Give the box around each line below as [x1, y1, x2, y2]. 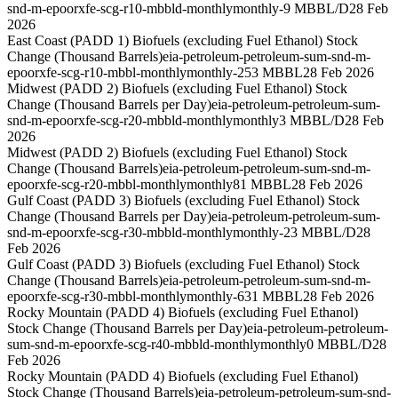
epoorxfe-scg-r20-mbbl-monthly [7, 177, 187, 193]
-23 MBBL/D [279, 225, 356, 241]
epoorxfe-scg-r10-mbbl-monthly [7, 65, 187, 81]
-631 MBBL [233, 289, 303, 305]
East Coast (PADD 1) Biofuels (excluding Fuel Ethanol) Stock [7, 33, 358, 49]
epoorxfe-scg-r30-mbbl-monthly [7, 289, 187, 305]
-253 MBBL [233, 65, 303, 81]
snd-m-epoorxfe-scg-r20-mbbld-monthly [7, 113, 233, 129]
